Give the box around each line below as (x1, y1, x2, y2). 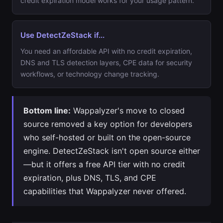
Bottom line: (23, 106, 71, 115)
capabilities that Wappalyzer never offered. (23, 186, 186, 196)
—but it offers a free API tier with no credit (23, 159, 185, 169)
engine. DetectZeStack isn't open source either (23, 146, 200, 156)
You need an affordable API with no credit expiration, (20, 47, 192, 55)
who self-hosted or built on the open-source (23, 132, 191, 142)
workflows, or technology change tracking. (20, 70, 159, 78)
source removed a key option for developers (23, 119, 192, 129)
